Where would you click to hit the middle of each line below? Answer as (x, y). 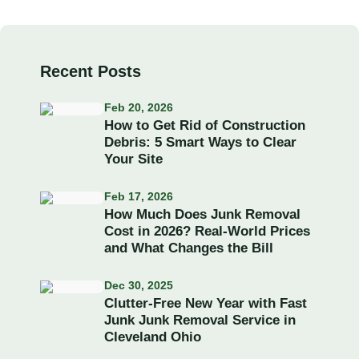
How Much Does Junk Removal (202, 214)
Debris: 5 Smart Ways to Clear (200, 142)
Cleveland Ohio (153, 337)
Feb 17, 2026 (139, 196)
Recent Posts (91, 71)
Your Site (133, 159)
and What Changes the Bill (189, 248)
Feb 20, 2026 (139, 107)
